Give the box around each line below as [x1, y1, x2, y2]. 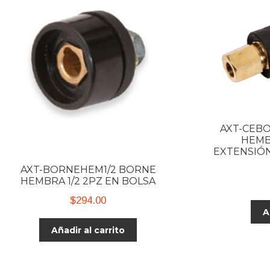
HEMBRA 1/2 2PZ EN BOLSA [20, 175, 156, 187]
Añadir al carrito [51, 224, 125, 236]
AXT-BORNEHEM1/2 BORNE [20, 164, 156, 176]
